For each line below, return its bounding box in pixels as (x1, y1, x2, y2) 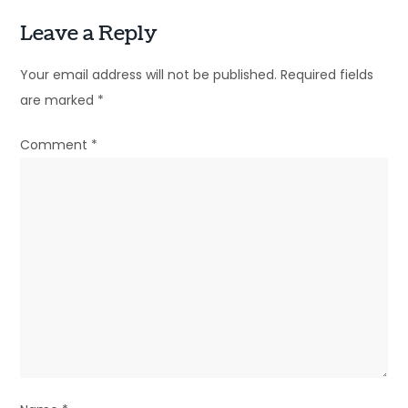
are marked (20, 90, 98, 109)
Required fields (280, 65, 374, 84)
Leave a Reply (20, 18, 158, 47)
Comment (20, 135, 92, 154)
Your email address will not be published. (20, 65, 278, 84)
